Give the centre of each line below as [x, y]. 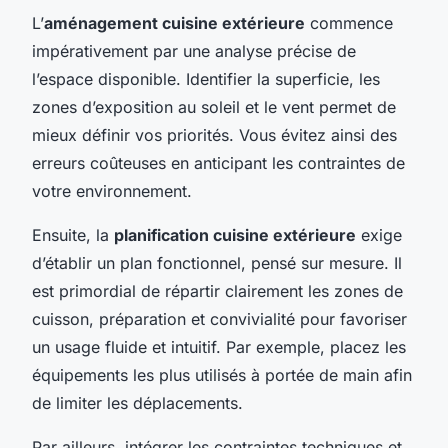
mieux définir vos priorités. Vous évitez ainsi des [214, 134]
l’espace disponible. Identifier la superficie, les [206, 78]
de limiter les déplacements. [137, 402]
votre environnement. [112, 190]
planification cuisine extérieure [235, 234]
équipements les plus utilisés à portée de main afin [222, 374]
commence [349, 22]
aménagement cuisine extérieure [174, 22]
